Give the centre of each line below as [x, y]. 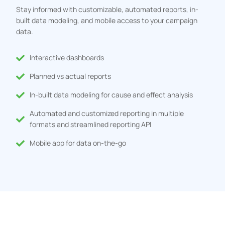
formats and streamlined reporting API [90, 125]
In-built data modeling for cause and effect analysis [111, 95]
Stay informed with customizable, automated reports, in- [107, 10]
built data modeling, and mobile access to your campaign [107, 21]
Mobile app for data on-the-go [78, 143]
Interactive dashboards [67, 58]
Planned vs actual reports [70, 76]
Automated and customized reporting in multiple [106, 114]
